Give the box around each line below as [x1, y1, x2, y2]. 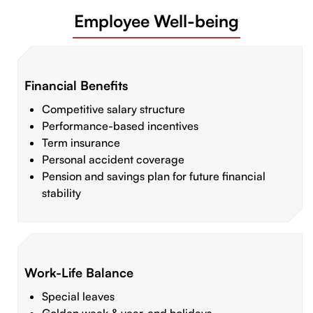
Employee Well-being [74, 10, 239, 32]
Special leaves [42, 289, 117, 304]
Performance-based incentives [42, 119, 198, 133]
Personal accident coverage [42, 152, 187, 167]
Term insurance [42, 136, 120, 150]
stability [42, 186, 84, 201]
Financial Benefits [24, 78, 128, 94]
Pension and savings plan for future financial [42, 169, 265, 184]
